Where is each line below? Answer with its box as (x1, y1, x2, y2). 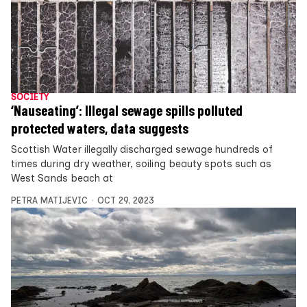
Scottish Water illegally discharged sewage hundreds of (11, 143, 273, 156)
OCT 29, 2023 (97, 195, 154, 206)
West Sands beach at (11, 171, 113, 184)
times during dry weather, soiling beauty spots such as (11, 157, 271, 170)
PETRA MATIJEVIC (11, 195, 88, 206)
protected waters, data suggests (11, 119, 188, 136)
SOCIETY (11, 91, 49, 102)
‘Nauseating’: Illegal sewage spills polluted (11, 101, 243, 119)
